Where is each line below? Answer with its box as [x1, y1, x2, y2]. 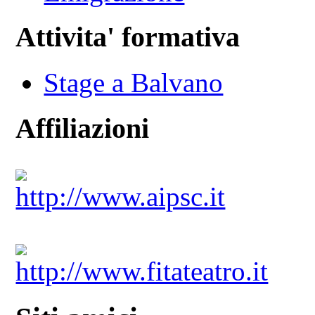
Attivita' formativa [15, 21, 240, 53]
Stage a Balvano [44, 67, 224, 98]
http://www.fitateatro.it [15, 255, 269, 286]
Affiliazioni [15, 112, 150, 144]
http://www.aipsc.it [15, 181, 226, 212]
